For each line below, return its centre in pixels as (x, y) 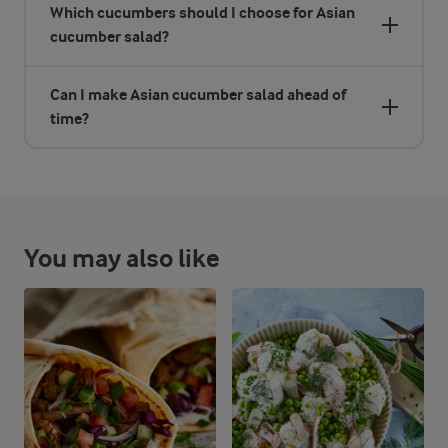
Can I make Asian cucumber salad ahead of (198, 94)
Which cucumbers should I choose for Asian (202, 12)
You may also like (122, 258)
